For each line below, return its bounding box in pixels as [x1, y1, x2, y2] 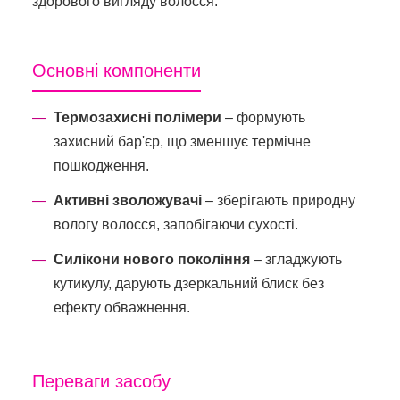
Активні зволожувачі [54, 192, 205, 208]
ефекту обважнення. [54, 299, 190, 315]
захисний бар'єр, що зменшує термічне [54, 133, 311, 149]
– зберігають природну [205, 192, 355, 208]
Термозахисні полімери [54, 109, 221, 125]
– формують [221, 109, 305, 125]
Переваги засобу [32, 371, 171, 391]
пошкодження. [54, 157, 149, 173]
